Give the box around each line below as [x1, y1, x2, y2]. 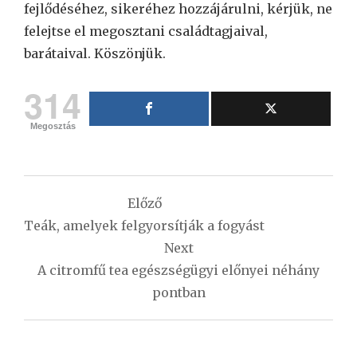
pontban [151, 284, 206, 300]
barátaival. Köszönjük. [24, 45, 166, 61]
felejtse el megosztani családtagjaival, [24, 22, 268, 39]
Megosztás [29, 120, 76, 131]
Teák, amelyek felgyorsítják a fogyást [24, 217, 265, 233]
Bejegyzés [23, 173, 153, 207]
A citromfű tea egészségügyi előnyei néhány [37, 261, 320, 278]
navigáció [23, 203, 143, 237]
